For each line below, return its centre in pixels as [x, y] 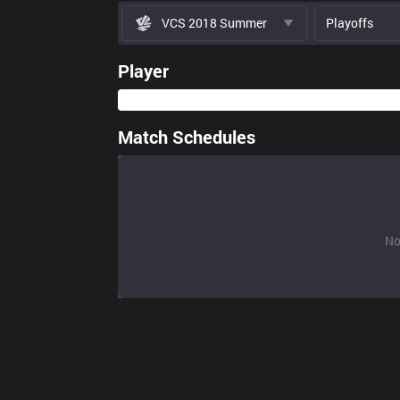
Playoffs [350, 23]
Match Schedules [187, 137]
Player [143, 71]
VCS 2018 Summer [214, 23]
